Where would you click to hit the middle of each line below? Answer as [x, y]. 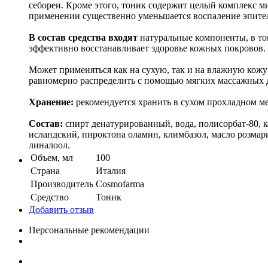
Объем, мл [52, 157]
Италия [111, 170]
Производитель [62, 184]
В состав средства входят [83, 37]
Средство [50, 197]
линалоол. [49, 145]
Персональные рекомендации [89, 230]
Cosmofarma [120, 184]
